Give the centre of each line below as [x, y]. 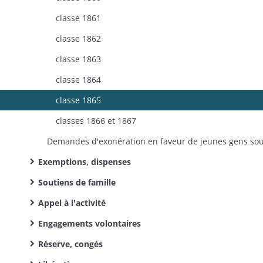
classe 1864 [78, 80]
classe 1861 [78, 18]
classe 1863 [78, 59]
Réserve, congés [70, 244]
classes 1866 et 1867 [96, 121]
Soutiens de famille [77, 182]
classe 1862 [78, 38]
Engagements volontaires [90, 223]
